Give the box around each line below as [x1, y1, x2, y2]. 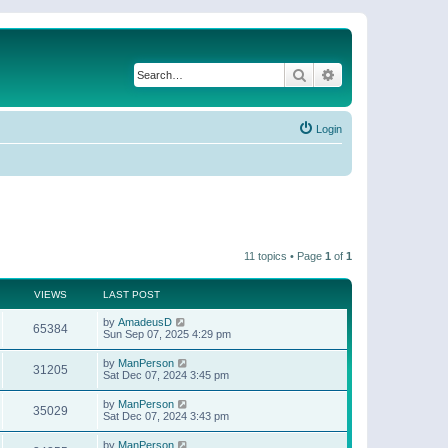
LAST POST [103, 288, 160, 300]
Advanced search [336, 65, 441, 83]
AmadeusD [118, 315, 172, 328]
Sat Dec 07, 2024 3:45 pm [103, 368, 229, 381]
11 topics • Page [244, 249, 325, 262]
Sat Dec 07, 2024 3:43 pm [103, 409, 229, 422]
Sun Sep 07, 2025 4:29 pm [103, 327, 231, 340]
